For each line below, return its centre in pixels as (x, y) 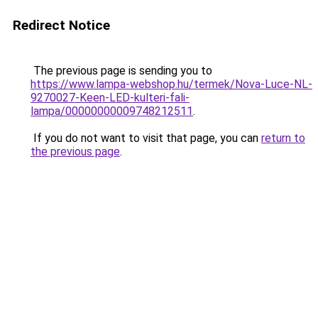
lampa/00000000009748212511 (112, 111)
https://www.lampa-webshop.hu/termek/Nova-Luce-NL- (171, 84)
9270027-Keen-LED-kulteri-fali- (110, 98)
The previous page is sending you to (121, 71)
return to (283, 138)
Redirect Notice (61, 25)
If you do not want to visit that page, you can (146, 138)
